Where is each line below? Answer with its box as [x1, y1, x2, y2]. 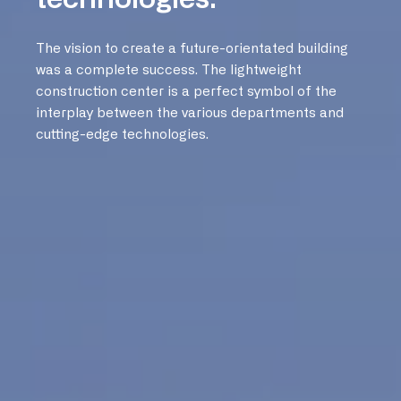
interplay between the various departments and [36, 106, 344, 120]
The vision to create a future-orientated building [36, 41, 348, 55]
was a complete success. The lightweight [36, 63, 302, 77]
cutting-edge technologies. [36, 127, 209, 141]
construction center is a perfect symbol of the [36, 84, 337, 98]
